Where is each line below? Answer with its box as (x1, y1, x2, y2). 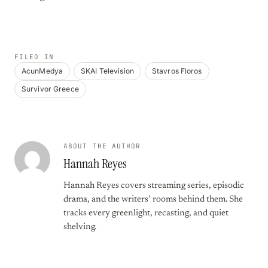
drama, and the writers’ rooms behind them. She (63, 195, 243, 204)
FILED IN (14, 53, 54, 61)
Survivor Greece (22, 84, 79, 93)
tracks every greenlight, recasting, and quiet (63, 209, 229, 218)
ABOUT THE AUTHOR (63, 142, 141, 150)
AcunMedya (22, 66, 63, 75)
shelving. (63, 223, 96, 232)
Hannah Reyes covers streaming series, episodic (63, 181, 244, 190)
